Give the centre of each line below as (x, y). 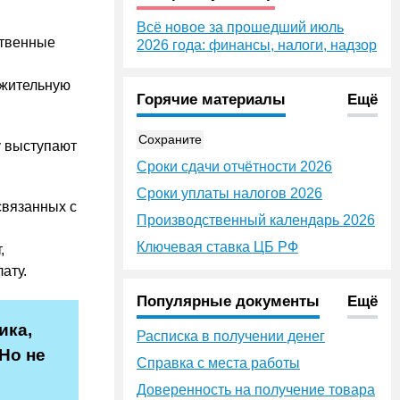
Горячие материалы (211, 100)
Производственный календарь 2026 (256, 220)
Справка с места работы (218, 363)
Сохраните (170, 139)
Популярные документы (228, 301)
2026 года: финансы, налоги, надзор (257, 45)
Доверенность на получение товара (256, 390)
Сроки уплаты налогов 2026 (229, 193)
